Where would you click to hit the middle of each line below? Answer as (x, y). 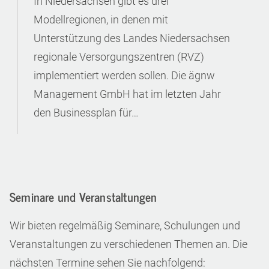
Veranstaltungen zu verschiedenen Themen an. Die (128, 244)
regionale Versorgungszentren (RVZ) (119, 57)
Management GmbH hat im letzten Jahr (127, 94)
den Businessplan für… (86, 113)
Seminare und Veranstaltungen (83, 197)
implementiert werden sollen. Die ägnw (124, 75)
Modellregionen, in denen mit (101, 20)
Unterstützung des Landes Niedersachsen (132, 38)
